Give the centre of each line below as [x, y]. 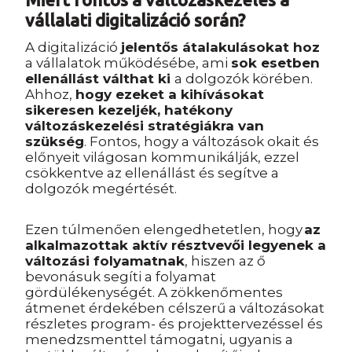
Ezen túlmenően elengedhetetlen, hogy [165, 229]
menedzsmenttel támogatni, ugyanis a [159, 339]
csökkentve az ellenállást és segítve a [152, 173]
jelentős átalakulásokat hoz [220, 47]
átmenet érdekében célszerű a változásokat [175, 308]
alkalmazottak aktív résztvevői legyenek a [176, 245]
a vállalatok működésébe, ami [128, 63]
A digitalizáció [73, 47]
